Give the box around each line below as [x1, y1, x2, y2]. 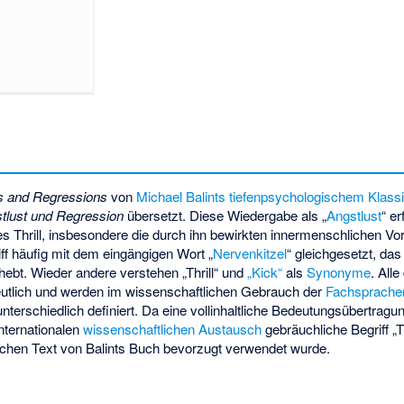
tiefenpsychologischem [229, 186, 365, 206]
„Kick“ [247, 262, 283, 281]
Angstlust [326, 205, 382, 225]
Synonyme [307, 262, 372, 281]
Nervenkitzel [213, 243, 288, 262]
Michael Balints [136, 186, 226, 206]
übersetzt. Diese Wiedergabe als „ [124, 205, 327, 225]
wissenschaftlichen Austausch [83, 318, 262, 338]
